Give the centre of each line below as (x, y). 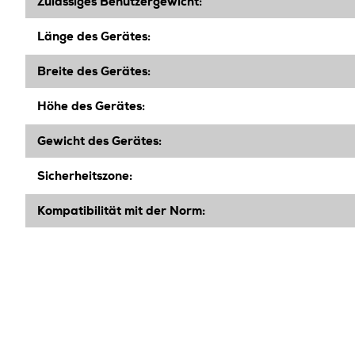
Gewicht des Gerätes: (99, 141)
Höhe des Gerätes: (91, 106)
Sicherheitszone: (85, 176)
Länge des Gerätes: (94, 36)
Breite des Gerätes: (94, 71)
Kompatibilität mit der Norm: (121, 211)
